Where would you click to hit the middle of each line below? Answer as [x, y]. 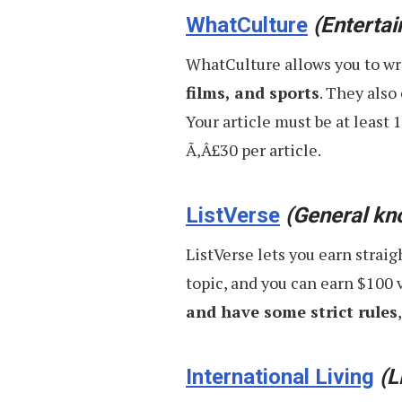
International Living [280, 376]
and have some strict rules [292, 311]
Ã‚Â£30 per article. [253, 149]
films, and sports [253, 92]
